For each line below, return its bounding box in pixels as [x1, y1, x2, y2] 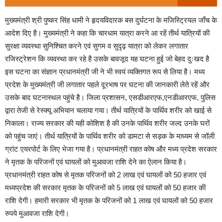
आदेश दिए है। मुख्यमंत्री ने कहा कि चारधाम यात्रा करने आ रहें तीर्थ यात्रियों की [5, 29, 210, 37]
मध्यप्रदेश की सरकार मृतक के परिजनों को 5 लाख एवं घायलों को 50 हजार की [5, 183, 206, 192]
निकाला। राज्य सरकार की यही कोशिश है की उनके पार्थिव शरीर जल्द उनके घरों [5, 119, 210, 127]
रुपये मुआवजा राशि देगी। [5, 209, 69, 218]
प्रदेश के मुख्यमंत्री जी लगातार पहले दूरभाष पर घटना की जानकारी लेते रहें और [5, 80, 210, 89]
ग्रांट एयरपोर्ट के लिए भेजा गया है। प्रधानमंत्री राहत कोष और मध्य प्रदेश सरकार [5, 145, 217, 153]
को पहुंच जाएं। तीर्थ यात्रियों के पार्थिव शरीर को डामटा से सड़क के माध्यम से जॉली [5, 132, 215, 140]
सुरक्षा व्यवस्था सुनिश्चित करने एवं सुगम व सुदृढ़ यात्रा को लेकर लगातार [5, 42, 188, 50]
